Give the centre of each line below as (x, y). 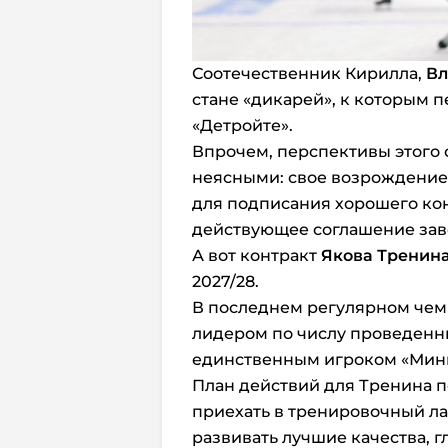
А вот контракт (256, 255)
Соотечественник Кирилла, (309, 73)
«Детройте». (242, 125)
